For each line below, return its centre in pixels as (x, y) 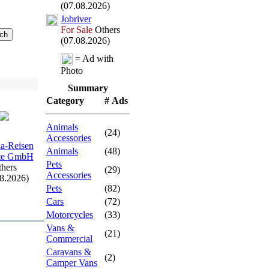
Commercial (69, 239)
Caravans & (69, 252)
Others (106, 30)
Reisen (20, 146)
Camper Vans (72, 263)
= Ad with (93, 59)
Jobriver (76, 19)
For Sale (77, 30)
